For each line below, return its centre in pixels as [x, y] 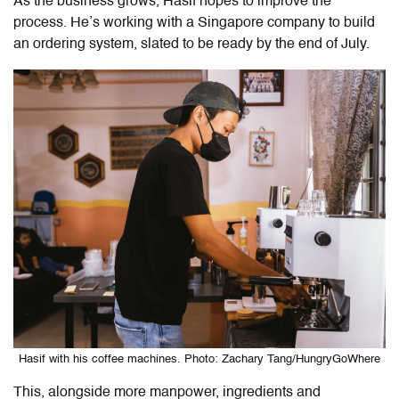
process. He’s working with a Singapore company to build [194, 23]
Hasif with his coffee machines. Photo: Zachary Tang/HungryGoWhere [199, 359]
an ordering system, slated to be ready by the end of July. [191, 44]
